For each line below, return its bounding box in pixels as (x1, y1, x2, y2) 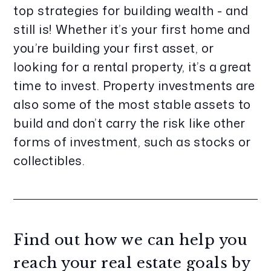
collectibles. (13, 152, 85, 169)
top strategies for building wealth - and (13, 2, 249, 19)
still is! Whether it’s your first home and (13, 21, 250, 38)
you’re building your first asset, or (13, 39, 214, 56)
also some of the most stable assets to (13, 96, 251, 113)
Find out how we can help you (13, 231, 247, 249)
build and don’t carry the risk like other (13, 114, 246, 131)
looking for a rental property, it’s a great (13, 58, 252, 75)
